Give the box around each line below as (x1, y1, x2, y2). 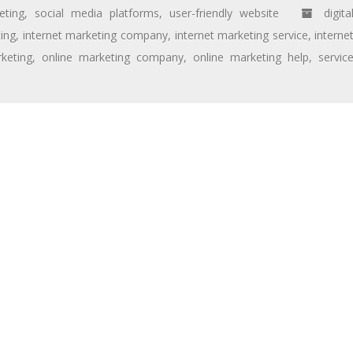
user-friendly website (169, 5, 280, 20)
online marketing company (41, 49, 184, 65)
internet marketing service (174, 27, 308, 43)
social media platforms (34, 5, 159, 20)
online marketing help (193, 49, 310, 65)
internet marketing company (22, 27, 168, 43)
